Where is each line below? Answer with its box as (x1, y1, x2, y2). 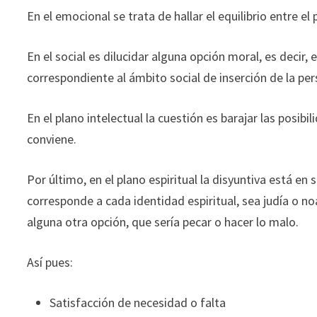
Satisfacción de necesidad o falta (50, 294, 226, 311)
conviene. (27, 131, 77, 147)
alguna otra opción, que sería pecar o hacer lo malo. (27, 214, 299, 230)
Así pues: (27, 254, 74, 270)
